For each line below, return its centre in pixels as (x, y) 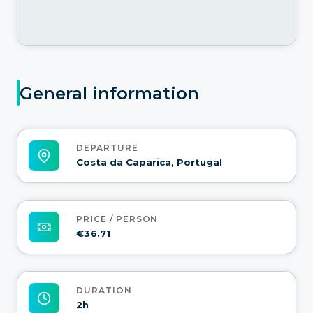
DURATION (104, 291)
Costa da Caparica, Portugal (149, 162)
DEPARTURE (107, 148)
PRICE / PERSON (117, 219)
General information (109, 93)
